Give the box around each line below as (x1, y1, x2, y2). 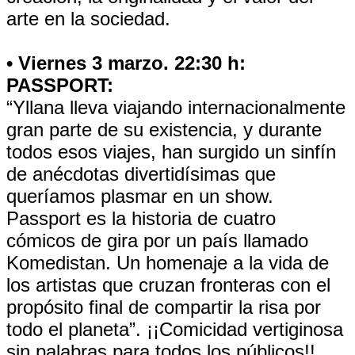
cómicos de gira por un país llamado (6, 230, 308, 251)
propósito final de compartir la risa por (6, 296, 321, 318)
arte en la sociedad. (6, 8, 170, 29)
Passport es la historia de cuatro (6, 208, 276, 229)
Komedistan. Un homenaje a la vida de (6, 252, 329, 273)
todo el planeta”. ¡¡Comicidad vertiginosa (6, 319, 343, 340)
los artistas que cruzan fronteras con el (6, 274, 330, 296)
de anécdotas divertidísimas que (6, 163, 276, 185)
